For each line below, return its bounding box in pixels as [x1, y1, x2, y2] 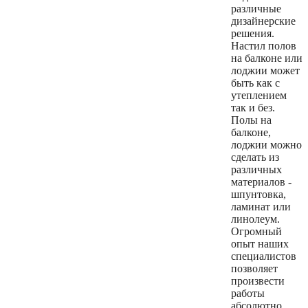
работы [231, 287, 265, 300]
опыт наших [231, 238, 289, 250]
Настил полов [231, 40, 296, 52]
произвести [231, 275, 285, 287]
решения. [231, 27, 274, 40]
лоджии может [231, 65, 300, 77]
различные [231, 3, 281, 15]
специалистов [231, 250, 296, 263]
